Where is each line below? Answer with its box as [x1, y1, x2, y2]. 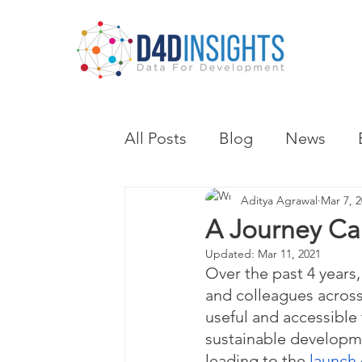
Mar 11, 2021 [258, 246, 321, 261]
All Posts [124, 128, 187, 148]
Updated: [205, 246, 258, 261]
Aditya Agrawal [241, 192, 318, 208]
